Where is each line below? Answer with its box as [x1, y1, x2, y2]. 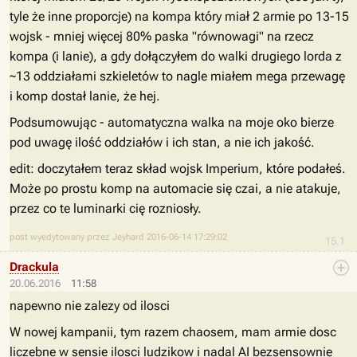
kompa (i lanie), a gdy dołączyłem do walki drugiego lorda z [10, 49, 342, 64]
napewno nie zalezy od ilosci [10, 298, 170, 313]
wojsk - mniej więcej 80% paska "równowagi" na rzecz [10, 29, 314, 44]
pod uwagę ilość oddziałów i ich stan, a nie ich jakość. [10, 135, 315, 150]
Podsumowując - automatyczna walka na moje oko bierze [10, 115, 334, 130]
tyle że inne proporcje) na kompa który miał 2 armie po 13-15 [10, 9, 349, 24]
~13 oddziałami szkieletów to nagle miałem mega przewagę [10, 69, 345, 84]
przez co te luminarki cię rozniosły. [10, 201, 202, 216]
